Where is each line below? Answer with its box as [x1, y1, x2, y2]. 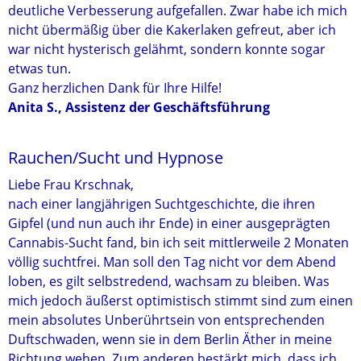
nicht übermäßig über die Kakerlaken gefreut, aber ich [8, 21, 336, 39]
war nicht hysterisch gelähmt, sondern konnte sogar [8, 40, 326, 58]
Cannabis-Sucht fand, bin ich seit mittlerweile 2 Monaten [8, 234, 349, 251]
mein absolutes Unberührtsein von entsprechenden [8, 311, 325, 329]
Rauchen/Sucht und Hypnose [8, 147, 223, 168]
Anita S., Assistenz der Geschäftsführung [8, 98, 270, 116]
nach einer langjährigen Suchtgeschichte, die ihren [8, 195, 315, 213]
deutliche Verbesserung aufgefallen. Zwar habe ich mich [8, 2, 347, 19]
